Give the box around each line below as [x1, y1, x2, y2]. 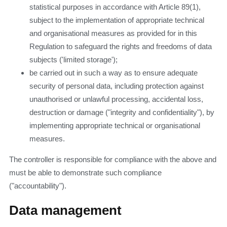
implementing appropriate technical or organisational [29, 121, 200, 130]
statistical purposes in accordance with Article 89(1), [29, 3, 201, 12]
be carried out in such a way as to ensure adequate [29, 68, 198, 78]
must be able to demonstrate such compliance [9, 168, 162, 177]
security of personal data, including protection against [29, 82, 204, 91]
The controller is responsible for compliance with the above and [9, 155, 216, 164]
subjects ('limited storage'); [29, 55, 118, 64]
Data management [9, 202, 122, 218]
